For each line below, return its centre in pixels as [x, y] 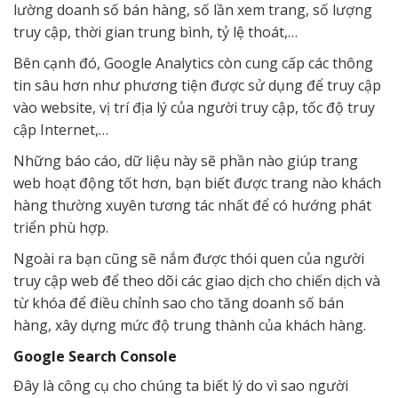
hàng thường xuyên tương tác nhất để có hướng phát [192, 205]
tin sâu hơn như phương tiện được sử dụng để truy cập [197, 85]
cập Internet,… [61, 129]
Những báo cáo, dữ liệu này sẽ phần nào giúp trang [186, 160]
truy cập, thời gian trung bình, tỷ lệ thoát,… [155, 32]
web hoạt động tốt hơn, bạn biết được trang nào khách [197, 183]
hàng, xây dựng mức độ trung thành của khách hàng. [190, 325]
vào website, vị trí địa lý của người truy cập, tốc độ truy [194, 107]
